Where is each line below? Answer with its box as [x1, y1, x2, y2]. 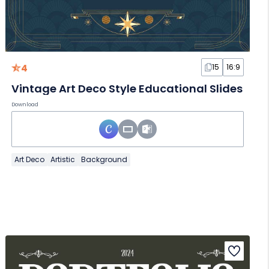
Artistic [50, 154, 76, 165]
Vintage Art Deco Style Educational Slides [11, 81, 243, 97]
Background [81, 154, 128, 165]
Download [11, 101, 39, 109]
